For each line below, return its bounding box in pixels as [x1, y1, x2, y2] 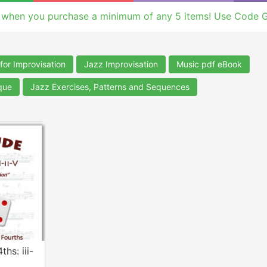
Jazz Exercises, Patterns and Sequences [30, 82, 190, 92]
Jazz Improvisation [84, 59, 158, 69]
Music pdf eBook [176, 59, 242, 69]
